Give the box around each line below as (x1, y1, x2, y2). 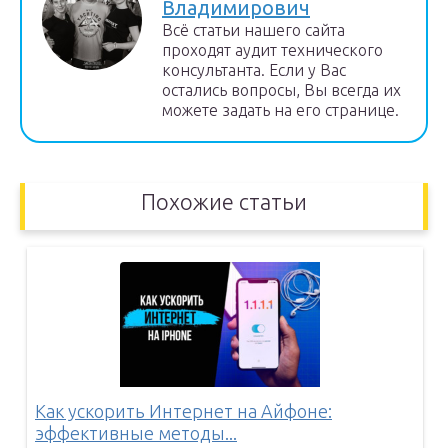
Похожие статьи (141, 189, 307, 214)
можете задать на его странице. (162, 101, 399, 119)
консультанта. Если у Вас (162, 61, 346, 79)
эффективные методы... (35, 423, 237, 444)
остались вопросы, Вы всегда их (162, 81, 401, 99)
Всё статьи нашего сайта (162, 21, 345, 39)
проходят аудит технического (162, 41, 383, 59)
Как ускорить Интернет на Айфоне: (35, 401, 332, 422)
